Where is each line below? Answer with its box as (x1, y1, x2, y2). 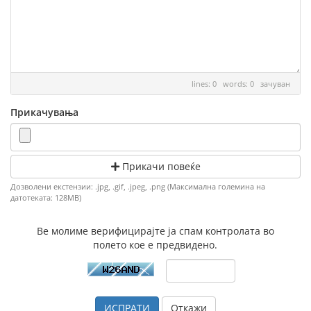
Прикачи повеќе (119, 160, 201, 173)
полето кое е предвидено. (93, 238, 218, 251)
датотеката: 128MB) (10, 192, 81, 203)
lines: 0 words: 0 (192, 78, 260, 89)
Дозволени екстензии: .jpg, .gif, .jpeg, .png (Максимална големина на (10, 181, 265, 192)
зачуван (260, 78, 290, 89)
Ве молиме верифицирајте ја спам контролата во (36, 224, 274, 237)
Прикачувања (10, 106, 78, 119)
